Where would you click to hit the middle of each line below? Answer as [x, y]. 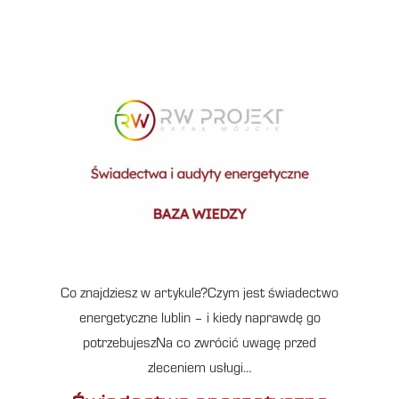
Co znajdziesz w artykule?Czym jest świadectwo [199, 294]
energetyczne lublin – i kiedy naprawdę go [199, 319]
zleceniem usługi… [199, 369]
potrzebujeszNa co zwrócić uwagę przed [199, 344]
